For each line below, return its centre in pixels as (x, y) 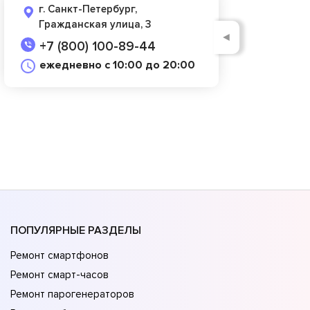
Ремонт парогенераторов (72, 294)
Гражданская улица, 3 (95, 24)
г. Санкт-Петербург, (88, 9)
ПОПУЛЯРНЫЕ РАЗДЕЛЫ (76, 231)
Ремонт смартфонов (60, 256)
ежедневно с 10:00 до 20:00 (117, 65)
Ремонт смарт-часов (60, 275)
